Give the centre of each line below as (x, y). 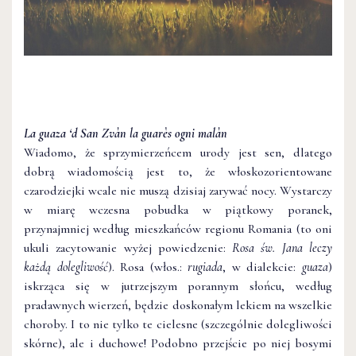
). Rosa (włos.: (148, 267)
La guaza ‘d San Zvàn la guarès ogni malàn (126, 133)
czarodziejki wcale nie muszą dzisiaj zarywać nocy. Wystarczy (178, 191)
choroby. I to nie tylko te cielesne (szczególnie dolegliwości (178, 324)
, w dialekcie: (263, 267)
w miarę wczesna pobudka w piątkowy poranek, (178, 210)
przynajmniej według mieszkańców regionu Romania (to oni (178, 229)
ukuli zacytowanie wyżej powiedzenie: (128, 248)
